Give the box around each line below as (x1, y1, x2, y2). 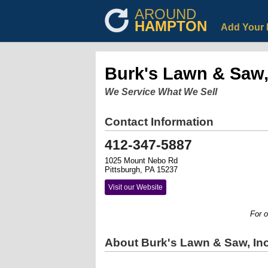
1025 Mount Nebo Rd (105, 156, 178, 165)
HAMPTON (135, 18, 207, 34)
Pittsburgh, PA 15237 (105, 165, 178, 174)
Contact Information (105, 115, 214, 128)
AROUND (135, 6, 196, 22)
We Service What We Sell (105, 87, 217, 97)
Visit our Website (108, 183, 163, 191)
